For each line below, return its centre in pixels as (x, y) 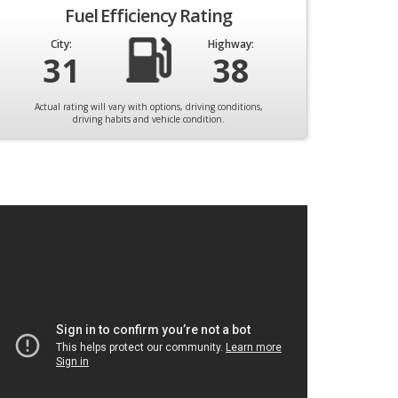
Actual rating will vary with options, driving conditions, (148, 107)
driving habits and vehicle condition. (148, 119)
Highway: (231, 44)
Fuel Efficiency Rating (148, 16)
